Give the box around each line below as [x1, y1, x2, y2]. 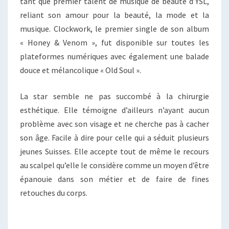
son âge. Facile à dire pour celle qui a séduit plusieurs [20, 132, 209, 143]
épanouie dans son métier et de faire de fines [20, 174, 209, 185]
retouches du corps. [20, 188, 87, 198]
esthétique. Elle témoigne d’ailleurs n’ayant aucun [20, 105, 209, 116]
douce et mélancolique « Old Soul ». [20, 65, 141, 76]
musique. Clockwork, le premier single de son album [20, 24, 209, 34]
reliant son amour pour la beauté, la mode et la [20, 10, 209, 20]
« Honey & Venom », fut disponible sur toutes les [20, 37, 209, 48]
